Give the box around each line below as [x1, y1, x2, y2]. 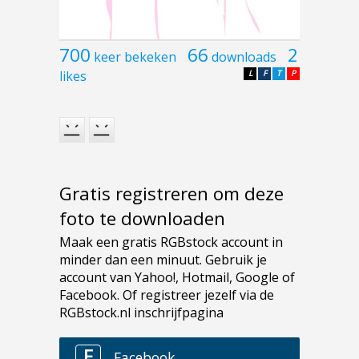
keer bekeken [94, 48, 176, 67]
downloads [212, 48, 276, 67]
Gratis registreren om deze [59, 180, 284, 206]
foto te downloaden [59, 205, 225, 231]
